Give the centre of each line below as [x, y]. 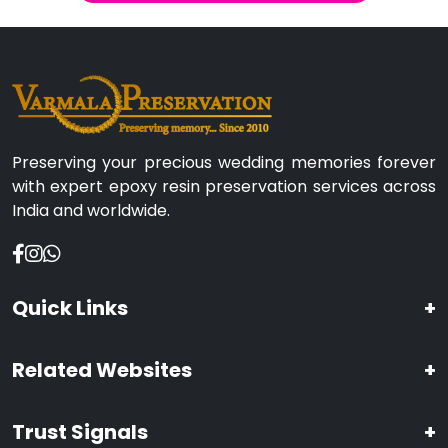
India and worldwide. [91, 210]
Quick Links [70, 307]
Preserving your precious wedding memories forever [224, 162]
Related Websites [102, 369]
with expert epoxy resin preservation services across [224, 186]
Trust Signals [80, 431]
